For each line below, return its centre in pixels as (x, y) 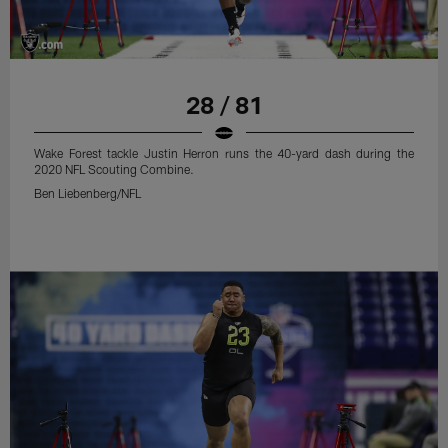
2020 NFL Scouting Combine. (114, 168)
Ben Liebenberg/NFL (88, 192)
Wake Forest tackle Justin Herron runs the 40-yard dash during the (224, 152)
